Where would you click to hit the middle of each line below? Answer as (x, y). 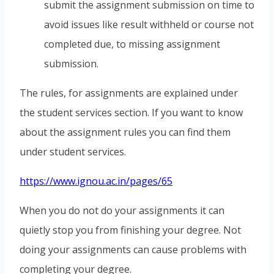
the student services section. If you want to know (131, 113)
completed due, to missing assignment (132, 44)
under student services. (73, 152)
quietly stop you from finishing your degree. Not (130, 230)
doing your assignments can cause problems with (133, 250)
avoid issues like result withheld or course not (149, 25)
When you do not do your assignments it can (122, 211)
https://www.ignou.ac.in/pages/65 (96, 181)
